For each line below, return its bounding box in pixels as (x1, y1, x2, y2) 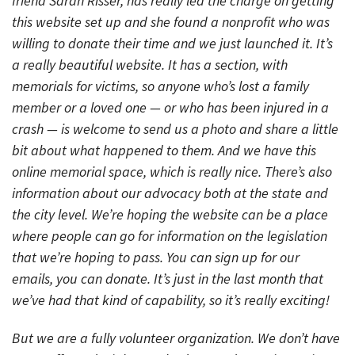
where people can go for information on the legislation (12, 226, 327, 245)
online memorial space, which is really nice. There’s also (12, 162, 332, 181)
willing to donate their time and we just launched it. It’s (12, 33, 333, 52)
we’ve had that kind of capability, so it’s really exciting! (12, 290, 330, 309)
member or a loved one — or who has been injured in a (12, 97, 329, 116)
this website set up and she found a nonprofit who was (12, 12, 330, 31)
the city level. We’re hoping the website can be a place (12, 204, 328, 223)
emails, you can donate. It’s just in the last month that (12, 269, 323, 288)
